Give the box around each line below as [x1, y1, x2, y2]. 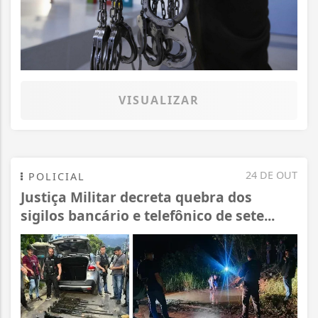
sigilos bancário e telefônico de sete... [21, 206, 275, 226]
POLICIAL [24, 170, 85, 184]
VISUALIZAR [119, 92, 199, 109]
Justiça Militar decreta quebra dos [21, 187, 252, 207]
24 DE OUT [246, 168, 297, 182]
